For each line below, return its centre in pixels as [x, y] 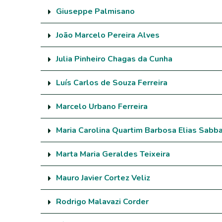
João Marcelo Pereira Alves [108, 35]
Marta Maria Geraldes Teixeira [113, 154]
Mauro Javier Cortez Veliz [103, 178]
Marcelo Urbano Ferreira [102, 106]
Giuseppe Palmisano [95, 11]
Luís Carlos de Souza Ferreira [112, 83]
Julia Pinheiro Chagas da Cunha [114, 59]
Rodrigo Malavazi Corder [102, 201]
